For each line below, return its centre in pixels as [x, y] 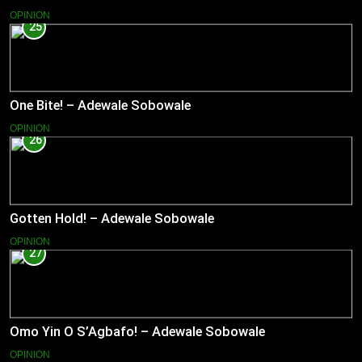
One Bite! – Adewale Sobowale [100, 106]
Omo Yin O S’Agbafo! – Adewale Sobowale [137, 331]
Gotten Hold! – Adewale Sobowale [112, 218]
